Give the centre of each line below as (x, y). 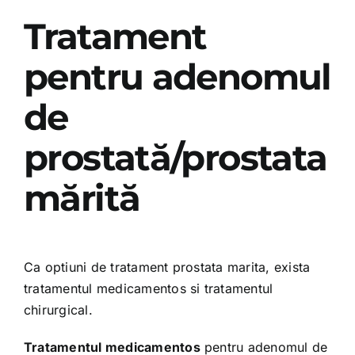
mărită (82, 197)
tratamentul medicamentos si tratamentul (148, 288)
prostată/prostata (175, 157)
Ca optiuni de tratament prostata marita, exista (167, 267)
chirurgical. (58, 310)
